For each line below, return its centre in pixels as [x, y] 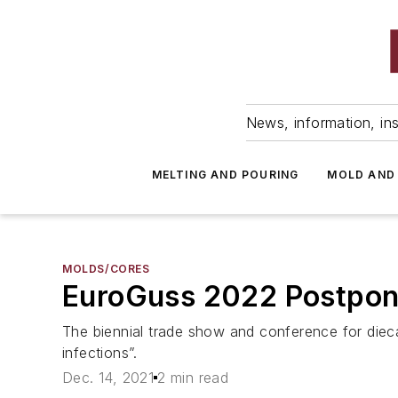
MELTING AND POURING [225, 175]
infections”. [100, 353]
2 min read [193, 378]
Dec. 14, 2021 [108, 378]
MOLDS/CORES [106, 269]
